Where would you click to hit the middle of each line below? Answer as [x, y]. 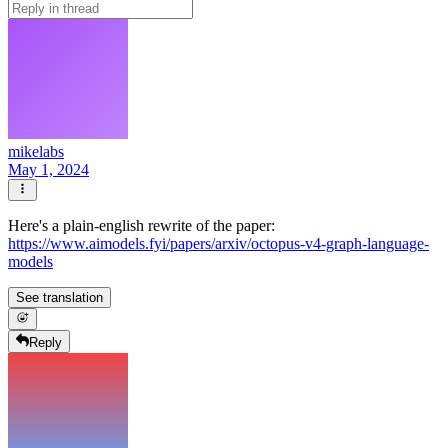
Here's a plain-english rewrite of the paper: [141, 226]
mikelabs [36, 151]
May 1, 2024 [48, 169]
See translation [59, 298]
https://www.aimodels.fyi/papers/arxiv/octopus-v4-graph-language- [218, 244]
